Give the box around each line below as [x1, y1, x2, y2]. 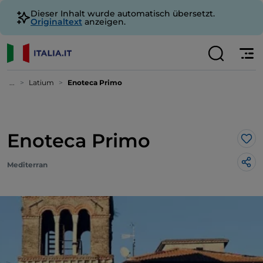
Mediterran [7, 160, 48, 169]
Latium [29, 78, 54, 87]
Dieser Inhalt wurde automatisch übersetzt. [31, 8, 215, 19]
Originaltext [31, 16, 82, 27]
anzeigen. [82, 16, 126, 27]
